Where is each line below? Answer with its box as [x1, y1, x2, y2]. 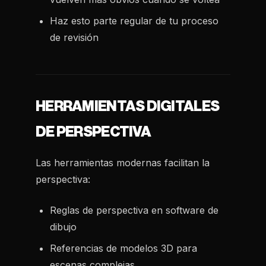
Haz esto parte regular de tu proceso [50, 15, 218, 27]
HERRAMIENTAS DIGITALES [36, 99, 220, 113]
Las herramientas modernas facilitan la [36, 157, 210, 169]
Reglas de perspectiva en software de [50, 204, 218, 216]
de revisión [50, 31, 99, 43]
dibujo [50, 221, 77, 233]
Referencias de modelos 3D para [50, 242, 197, 254]
